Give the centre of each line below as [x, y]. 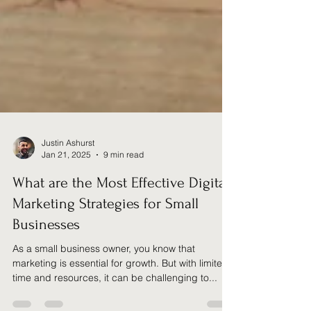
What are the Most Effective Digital [121, 213]
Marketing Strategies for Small [106, 234]
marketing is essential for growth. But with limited [120, 294]
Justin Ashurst [68, 174]
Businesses [46, 255]
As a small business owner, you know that [104, 279]
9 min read [124, 185]
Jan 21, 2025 [66, 185]
